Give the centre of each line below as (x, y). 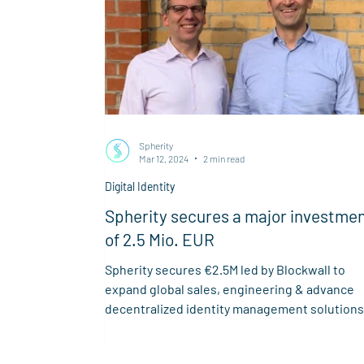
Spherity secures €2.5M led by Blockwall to (225, 269)
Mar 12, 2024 (163, 159)
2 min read (223, 159)
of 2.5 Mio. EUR (159, 239)
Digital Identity (139, 186)
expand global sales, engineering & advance (229, 288)
